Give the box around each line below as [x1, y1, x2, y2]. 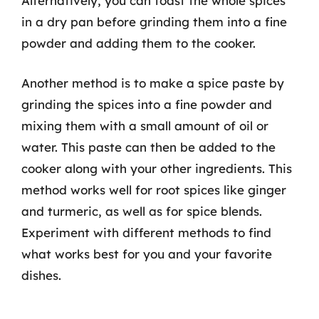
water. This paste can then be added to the [21, 139, 276, 155]
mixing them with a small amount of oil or [21, 117, 268, 133]
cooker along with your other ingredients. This [21, 160, 292, 176]
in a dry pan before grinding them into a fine [21, 14, 287, 29]
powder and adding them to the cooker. [21, 36, 256, 51]
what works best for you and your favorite [21, 246, 272, 261]
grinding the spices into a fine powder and [21, 96, 272, 112]
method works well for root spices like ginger [21, 182, 286, 197]
